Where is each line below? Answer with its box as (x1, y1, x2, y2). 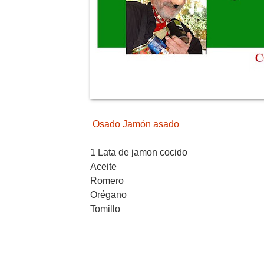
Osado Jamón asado (93, 118, 179, 129)
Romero (90, 175, 124, 186)
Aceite (90, 161, 117, 171)
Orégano (90, 189, 127, 200)
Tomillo (90, 203, 120, 214)
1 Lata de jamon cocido (90, 147, 187, 157)
